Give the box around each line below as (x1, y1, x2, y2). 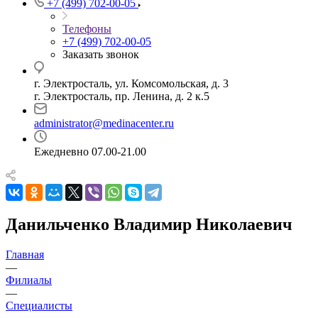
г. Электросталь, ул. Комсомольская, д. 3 (34, 77, 229, 89)
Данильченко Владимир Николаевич (6, 214, 292, 234)
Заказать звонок (62, 48, 139, 60)
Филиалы (6, 273, 52, 286)
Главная (6, 248, 44, 261)
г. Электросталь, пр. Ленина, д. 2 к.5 (34, 90, 209, 102)
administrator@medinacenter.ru (34, 117, 174, 129)
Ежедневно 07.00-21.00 (34, 146, 146, 158)
